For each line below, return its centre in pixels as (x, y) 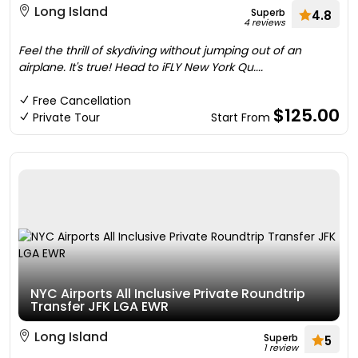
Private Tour (66, 117)
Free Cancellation (82, 101)
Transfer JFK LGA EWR (99, 306)
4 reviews (265, 22)
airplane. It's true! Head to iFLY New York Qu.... (141, 67)
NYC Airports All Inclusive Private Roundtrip (168, 294)
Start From (242, 117)
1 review (281, 348)
